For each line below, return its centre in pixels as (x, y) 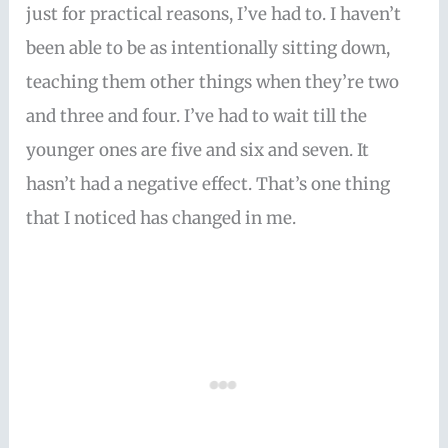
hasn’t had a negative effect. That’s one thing (208, 184)
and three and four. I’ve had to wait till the (197, 116)
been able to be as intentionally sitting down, (208, 48)
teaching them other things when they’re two (213, 82)
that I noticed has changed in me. (161, 218)
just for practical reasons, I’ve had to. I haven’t (214, 14)
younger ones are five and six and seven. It (198, 150)
